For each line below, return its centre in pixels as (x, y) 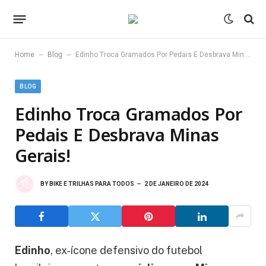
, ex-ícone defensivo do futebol (126, 250)
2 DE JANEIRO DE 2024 (176, 183)
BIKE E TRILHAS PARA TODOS (92, 183)
